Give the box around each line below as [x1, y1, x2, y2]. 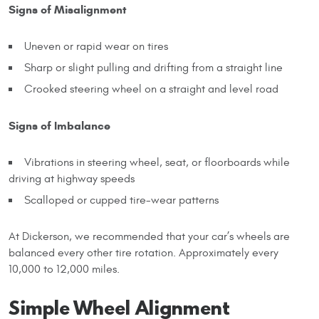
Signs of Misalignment [9, 2, 127, 16]
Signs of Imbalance [9, 118, 110, 132]
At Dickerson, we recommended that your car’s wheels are [9, 229, 290, 243]
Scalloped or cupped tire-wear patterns [23, 193, 219, 206]
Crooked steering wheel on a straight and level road [23, 82, 278, 95]
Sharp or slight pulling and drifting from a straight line [23, 61, 283, 74]
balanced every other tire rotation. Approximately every [9, 246, 278, 259]
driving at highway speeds [9, 172, 135, 185]
